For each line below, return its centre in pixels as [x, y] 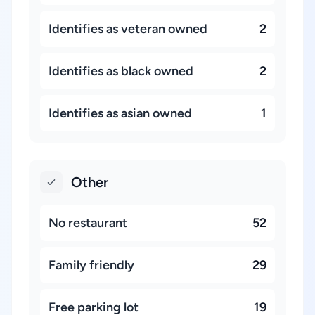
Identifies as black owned [121, 71]
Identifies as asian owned [120, 113]
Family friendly [91, 265]
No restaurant [88, 223]
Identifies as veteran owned [128, 29]
